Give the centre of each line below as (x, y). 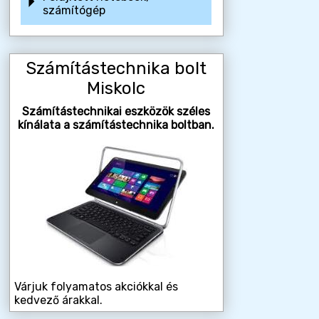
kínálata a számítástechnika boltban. (116, 125)
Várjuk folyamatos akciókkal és (96, 286)
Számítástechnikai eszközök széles (116, 111)
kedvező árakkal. (58, 300)
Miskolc (116, 89)
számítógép (74, 11)
